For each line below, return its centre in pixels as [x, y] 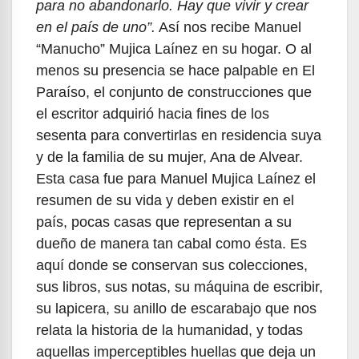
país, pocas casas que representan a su [164, 222]
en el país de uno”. [96, 28]
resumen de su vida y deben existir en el [165, 201]
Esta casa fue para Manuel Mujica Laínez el [176, 179]
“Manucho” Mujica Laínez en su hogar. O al [174, 49]
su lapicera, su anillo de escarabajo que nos [176, 309]
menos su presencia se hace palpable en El [175, 71]
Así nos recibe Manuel [228, 28]
